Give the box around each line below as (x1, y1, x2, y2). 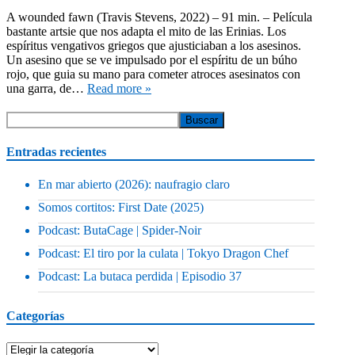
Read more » (87, 81, 151, 95)
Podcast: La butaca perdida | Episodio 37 (38, 269, 242, 284)
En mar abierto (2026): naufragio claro (38, 177, 230, 192)
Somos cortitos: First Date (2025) (38, 200, 204, 215)
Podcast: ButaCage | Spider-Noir (38, 223, 201, 238)
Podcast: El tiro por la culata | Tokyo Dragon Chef (38, 246, 288, 261)
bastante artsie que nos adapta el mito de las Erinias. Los (6, 24, 286, 38)
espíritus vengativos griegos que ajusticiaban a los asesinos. (6, 38, 301, 52)
